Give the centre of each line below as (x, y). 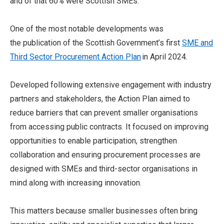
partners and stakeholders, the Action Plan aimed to (100, 99)
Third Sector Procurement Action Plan (75, 57)
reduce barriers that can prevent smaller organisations (104, 113)
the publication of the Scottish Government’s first (96, 43)
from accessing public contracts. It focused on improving (109, 127)
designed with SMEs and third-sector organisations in (104, 169)
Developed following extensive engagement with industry (111, 85)
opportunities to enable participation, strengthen (93, 141)
